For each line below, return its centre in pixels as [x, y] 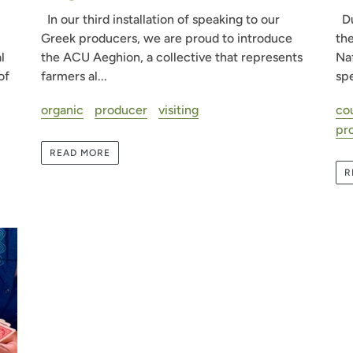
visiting [179, 110]
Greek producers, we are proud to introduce [167, 39]
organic [63, 110]
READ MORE [80, 153]
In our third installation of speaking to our [161, 20]
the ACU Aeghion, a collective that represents [172, 58]
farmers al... [74, 76]
